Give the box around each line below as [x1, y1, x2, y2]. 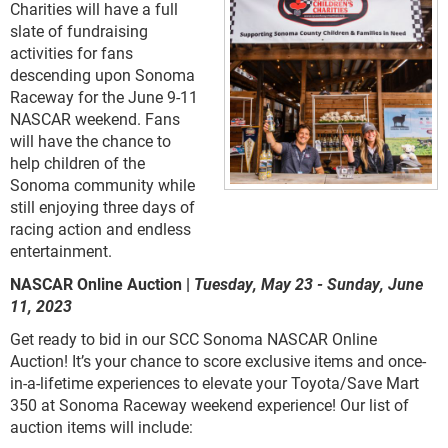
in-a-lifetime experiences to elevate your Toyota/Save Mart [10, 372, 419, 393]
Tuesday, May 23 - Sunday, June [194, 273, 423, 294]
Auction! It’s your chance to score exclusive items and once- [10, 350, 426, 371]
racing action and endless [10, 218, 191, 239]
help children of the [10, 152, 145, 173]
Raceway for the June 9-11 [10, 86, 198, 107]
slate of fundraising [10, 20, 148, 41]
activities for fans [10, 42, 133, 63]
